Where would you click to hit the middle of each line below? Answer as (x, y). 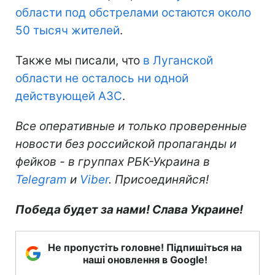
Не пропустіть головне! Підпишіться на (145, 247)
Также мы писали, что (79, 60)
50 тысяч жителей (68, 30)
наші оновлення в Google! (145, 259)
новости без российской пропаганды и (126, 144)
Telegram (41, 179)
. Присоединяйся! (159, 179)
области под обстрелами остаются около (133, 12)
